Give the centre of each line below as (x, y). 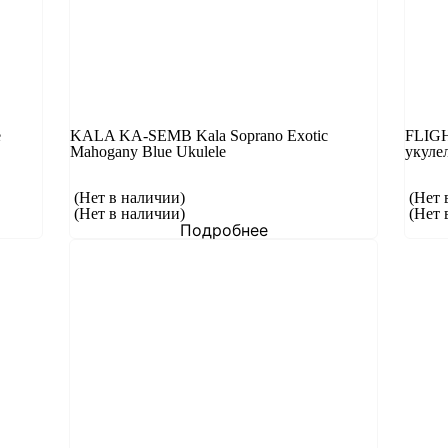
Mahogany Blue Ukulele (148, 151)
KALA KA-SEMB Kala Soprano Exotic (199, 135)
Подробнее (223, 230)
